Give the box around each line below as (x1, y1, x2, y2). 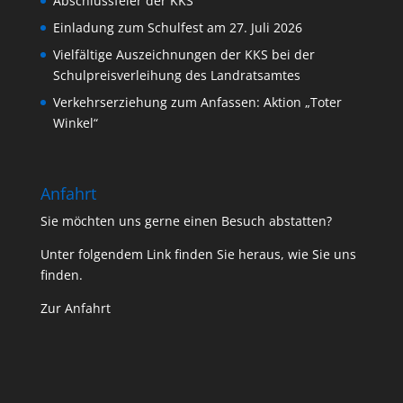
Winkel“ (52, 114, 98, 132)
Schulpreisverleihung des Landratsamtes (52, 67, 300, 85)
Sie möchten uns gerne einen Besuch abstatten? (40, 212, 332, 230)
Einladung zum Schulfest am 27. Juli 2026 (52, 19, 302, 37)
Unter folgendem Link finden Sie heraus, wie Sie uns (40, 246, 356, 264)
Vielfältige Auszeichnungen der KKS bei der (52, 46, 315, 64)
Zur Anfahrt (40, 300, 111, 318)
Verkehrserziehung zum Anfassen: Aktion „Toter (52, 94, 342, 112)
